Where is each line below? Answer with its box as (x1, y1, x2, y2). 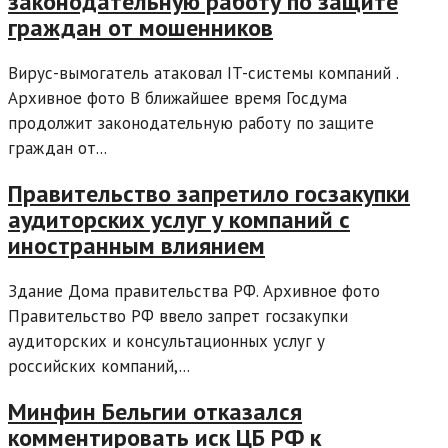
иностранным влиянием (8, 229, 265, 261)
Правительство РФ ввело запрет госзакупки (8, 304, 348, 327)
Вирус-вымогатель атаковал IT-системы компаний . (8, 61, 398, 84)
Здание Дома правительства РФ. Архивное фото (8, 279, 380, 302)
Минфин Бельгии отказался (8, 395, 302, 427)
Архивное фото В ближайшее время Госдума (8, 86, 347, 109)
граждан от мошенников (8, 12, 273, 44)
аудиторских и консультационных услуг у (8, 329, 325, 352)
